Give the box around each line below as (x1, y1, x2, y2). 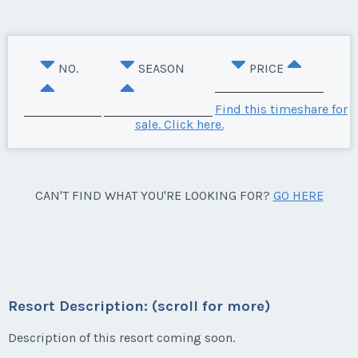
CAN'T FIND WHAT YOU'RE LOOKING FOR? (34, 187, 273, 203)
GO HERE (272, 187, 324, 203)
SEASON (138, 60, 185, 76)
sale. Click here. (134, 116, 224, 132)
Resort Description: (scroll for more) (8, 297, 271, 316)
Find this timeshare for (214, 101, 348, 117)
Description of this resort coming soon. (8, 329, 235, 345)
